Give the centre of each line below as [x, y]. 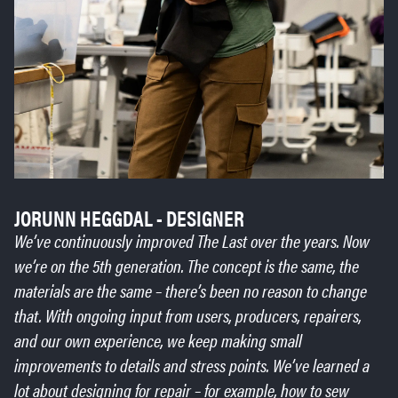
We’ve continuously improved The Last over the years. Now [192, 241]
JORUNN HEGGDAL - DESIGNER [129, 218]
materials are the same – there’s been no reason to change [191, 291]
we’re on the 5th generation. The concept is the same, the [187, 266]
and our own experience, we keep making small [158, 340]
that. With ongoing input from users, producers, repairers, [188, 315]
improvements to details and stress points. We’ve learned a [192, 365]
